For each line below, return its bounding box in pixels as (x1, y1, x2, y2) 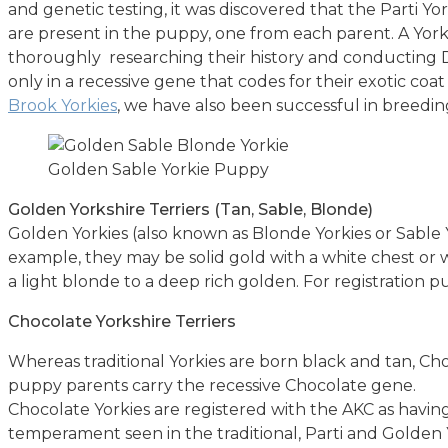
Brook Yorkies (8, 96, 117, 116)
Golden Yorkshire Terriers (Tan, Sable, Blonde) (8, 200, 373, 220)
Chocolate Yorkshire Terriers (8, 312, 236, 332)
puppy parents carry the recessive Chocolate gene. (8, 376, 416, 396)
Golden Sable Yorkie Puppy (48, 160, 269, 180)
